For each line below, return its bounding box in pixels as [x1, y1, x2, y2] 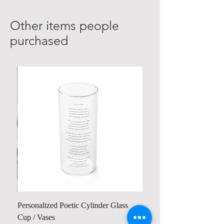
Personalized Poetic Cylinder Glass [17, 201, 128, 209]
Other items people [10, 18, 119, 33]
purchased [10, 33, 68, 48]
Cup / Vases [17, 213, 55, 221]
